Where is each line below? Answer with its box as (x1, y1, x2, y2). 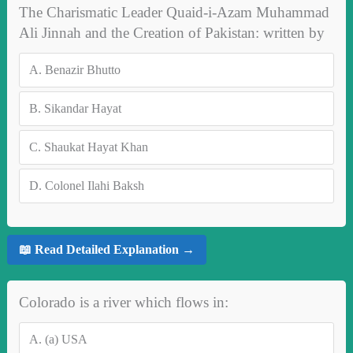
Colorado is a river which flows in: (18, 293, 229, 310)
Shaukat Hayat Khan (43, 139, 148, 154)
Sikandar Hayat (43, 101, 121, 115)
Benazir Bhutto (44, 62, 121, 76)
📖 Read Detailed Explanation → (18, 243, 195, 257)
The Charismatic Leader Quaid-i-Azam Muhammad (18, 3, 329, 20)
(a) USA (44, 332, 87, 346)
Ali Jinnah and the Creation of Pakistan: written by (18, 24, 325, 41)
